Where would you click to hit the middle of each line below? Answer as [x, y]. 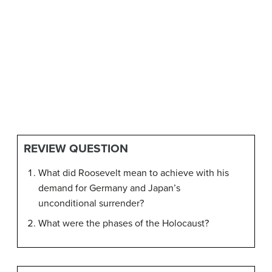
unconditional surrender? [91, 203]
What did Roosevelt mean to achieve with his [134, 173]
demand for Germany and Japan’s [109, 188]
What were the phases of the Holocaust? [124, 223]
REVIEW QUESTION [76, 148]
